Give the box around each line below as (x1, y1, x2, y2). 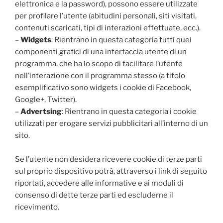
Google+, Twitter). (15, 95, 77, 104)
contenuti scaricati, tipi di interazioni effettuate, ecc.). (15, 23, 201, 32)
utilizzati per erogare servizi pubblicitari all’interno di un (15, 118, 208, 128)
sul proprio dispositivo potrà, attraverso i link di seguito (15, 166, 207, 176)
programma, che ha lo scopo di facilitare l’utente (15, 59, 183, 68)
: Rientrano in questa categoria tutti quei (51, 35, 192, 44)
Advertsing (20, 107, 62, 116)
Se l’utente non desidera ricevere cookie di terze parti (15, 154, 202, 164)
